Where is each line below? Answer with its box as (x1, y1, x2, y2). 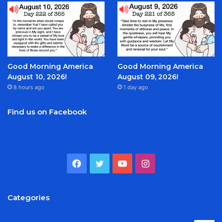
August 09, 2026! (117, 72, 178, 81)
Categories (7, 192, 50, 202)
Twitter (103, 157, 134, 168)
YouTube (126, 157, 163, 168)
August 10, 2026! (7, 72, 67, 81)
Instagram (148, 157, 191, 168)
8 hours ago (13, 83, 45, 91)
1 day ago (123, 83, 148, 91)
